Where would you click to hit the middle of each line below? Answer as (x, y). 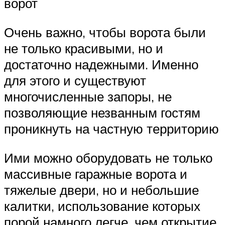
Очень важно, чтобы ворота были (105, 32)
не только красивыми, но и (84, 48)
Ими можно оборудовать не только (108, 157)
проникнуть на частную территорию (111, 128)
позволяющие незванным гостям (102, 112)
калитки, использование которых (102, 206)
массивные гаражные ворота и (96, 174)
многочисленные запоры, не (88, 96)
